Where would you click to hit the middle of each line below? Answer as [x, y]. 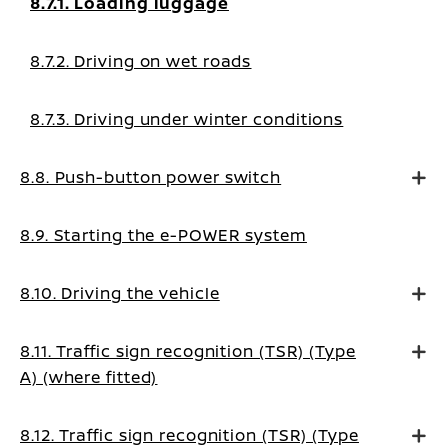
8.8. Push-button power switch [151, 177]
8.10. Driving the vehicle [120, 293]
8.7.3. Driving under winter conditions [187, 119]
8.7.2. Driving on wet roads [141, 61]
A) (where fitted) [89, 377]
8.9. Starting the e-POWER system [163, 235]
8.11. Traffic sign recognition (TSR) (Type [188, 351]
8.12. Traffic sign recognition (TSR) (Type [189, 435]
